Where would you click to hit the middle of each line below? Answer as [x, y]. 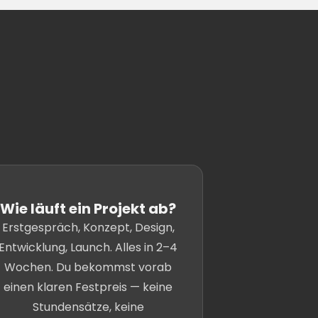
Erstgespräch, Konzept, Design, [88, 227]
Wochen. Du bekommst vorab [88, 267]
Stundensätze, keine [88, 307]
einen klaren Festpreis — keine [88, 287]
